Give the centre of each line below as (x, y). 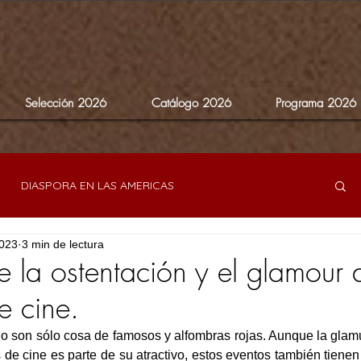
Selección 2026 (65, 103)
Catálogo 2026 (191, 103)
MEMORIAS (156, 249)
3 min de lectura (63, 244)
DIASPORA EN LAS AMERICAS (98, 185)
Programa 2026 (316, 103)
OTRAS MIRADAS (261, 249)
